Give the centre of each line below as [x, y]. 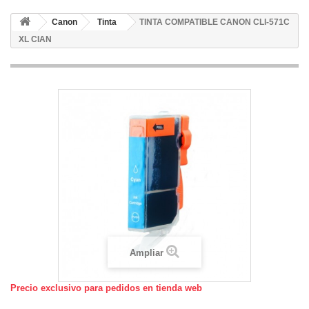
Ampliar [147, 252]
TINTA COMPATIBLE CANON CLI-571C [215, 22]
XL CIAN [35, 39]
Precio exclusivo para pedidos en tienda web [106, 288]
